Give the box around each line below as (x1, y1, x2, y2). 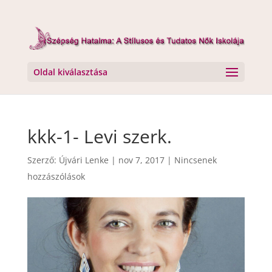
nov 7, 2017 (118, 154, 165, 166)
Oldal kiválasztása (33, 66, 107, 78)
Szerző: (27, 154, 59, 166)
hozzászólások (27, 171, 85, 182)
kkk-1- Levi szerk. (27, 124, 172, 149)
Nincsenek (174, 154, 217, 166)
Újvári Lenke (58, 154, 109, 166)
